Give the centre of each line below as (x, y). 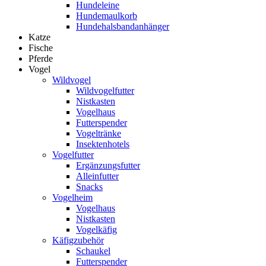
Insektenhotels (103, 144)
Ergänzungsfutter (108, 165)
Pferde (41, 58)
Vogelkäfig (96, 229)
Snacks (89, 187)
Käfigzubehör (78, 240)
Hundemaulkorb (107, 16)
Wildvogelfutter (105, 91)
